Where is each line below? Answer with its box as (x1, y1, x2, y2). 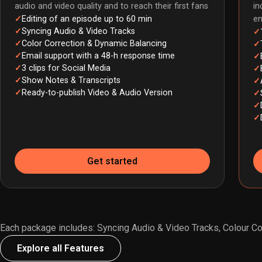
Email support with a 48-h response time (22, 51, 175, 61)
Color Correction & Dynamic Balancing (22, 39, 167, 49)
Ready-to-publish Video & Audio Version (22, 88, 173, 98)
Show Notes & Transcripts (22, 75, 120, 86)
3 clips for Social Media (22, 63, 111, 74)
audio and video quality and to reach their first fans (15, 1, 208, 12)
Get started (87, 156, 137, 167)
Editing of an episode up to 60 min (22, 14, 152, 25)
